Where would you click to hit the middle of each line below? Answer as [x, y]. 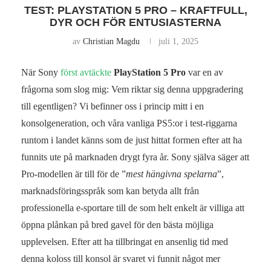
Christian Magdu [111, 41]
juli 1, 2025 [178, 41]
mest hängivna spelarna [171, 174]
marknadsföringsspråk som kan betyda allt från [110, 191]
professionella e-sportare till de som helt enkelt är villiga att [133, 207]
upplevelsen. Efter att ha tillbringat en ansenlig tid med [125, 241]
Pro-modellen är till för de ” [73, 174]
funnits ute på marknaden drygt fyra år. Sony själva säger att [135, 157]
